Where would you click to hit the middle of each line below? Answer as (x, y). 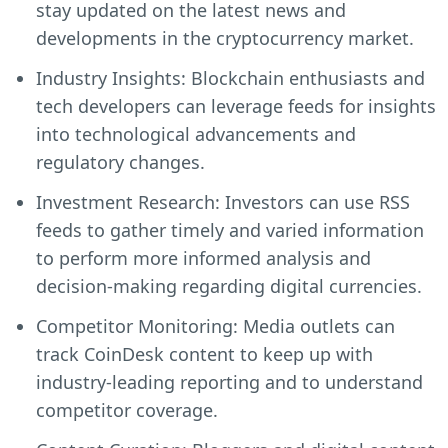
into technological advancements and (196, 133)
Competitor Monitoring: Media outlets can (215, 325)
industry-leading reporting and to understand (229, 381)
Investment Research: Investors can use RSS (223, 201)
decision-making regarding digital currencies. (229, 285)
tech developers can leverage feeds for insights (236, 105)
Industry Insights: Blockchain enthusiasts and (230, 77)
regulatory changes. (120, 161)
